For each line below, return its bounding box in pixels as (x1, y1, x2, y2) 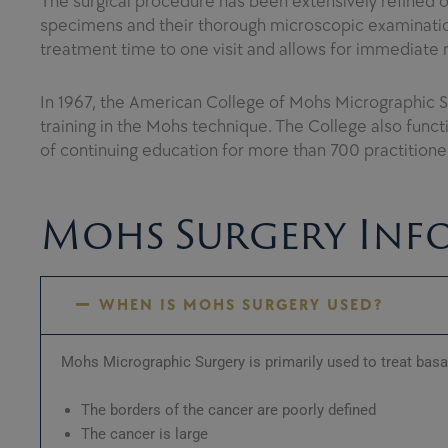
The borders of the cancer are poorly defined (81, 400, 376, 419)
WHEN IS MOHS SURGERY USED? (98, 295, 383, 315)
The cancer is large (81, 424, 208, 443)
